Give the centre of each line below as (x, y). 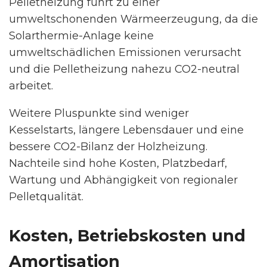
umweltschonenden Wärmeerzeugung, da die (133, 19)
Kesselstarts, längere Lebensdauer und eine (126, 130)
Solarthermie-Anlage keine (81, 36)
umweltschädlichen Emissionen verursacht (125, 53)
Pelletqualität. (46, 197)
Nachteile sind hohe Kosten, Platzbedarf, (118, 164)
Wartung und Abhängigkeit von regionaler (123, 180)
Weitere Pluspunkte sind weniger (99, 114)
